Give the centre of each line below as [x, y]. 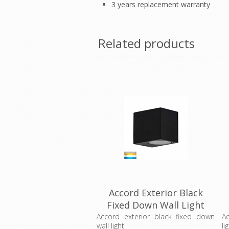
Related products [146, 43]
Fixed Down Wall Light [156, 205]
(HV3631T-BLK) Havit [156, 217]
